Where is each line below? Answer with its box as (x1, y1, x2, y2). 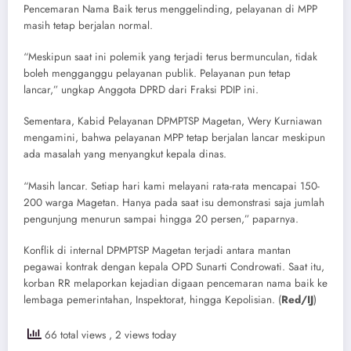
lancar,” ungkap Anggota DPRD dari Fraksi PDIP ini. (24, 82, 259, 98)
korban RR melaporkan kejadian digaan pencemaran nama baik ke (24, 275, 327, 291)
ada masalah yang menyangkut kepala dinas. (24, 147, 226, 162)
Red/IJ (281, 291, 313, 307)
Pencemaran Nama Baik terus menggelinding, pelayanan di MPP (24, 2, 317, 17)
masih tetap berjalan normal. (24, 18, 153, 34)
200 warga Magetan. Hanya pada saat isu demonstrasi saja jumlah (24, 194, 324, 210)
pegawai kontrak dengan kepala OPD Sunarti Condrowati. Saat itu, (24, 259, 324, 274)
